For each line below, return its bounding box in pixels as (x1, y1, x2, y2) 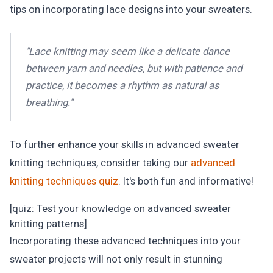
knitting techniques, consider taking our (10, 157, 191, 169)
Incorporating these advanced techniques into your (10, 235, 241, 247)
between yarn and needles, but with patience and (26, 62, 242, 74)
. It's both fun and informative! (118, 175, 253, 187)
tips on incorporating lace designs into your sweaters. (10, 3, 252, 15)
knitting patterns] (10, 218, 87, 230)
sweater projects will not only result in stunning (10, 253, 222, 265)
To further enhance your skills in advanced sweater (10, 138, 239, 151)
